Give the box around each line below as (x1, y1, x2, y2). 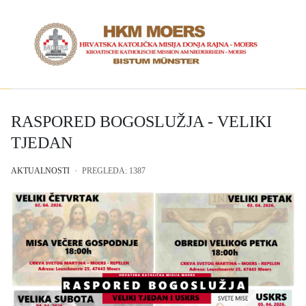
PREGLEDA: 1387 (82, 166, 145, 176)
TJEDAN (11, 134, 72, 152)
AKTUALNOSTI (11, 166, 70, 176)
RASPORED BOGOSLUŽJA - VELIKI (11, 113, 272, 131)
